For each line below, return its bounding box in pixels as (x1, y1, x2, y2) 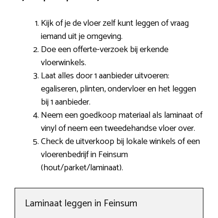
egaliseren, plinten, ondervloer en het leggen (41, 82, 196, 97)
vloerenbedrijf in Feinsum (41, 147, 128, 163)
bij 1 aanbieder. (41, 95, 91, 110)
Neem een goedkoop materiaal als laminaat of (41, 108, 202, 123)
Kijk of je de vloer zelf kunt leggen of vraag (41, 16, 189, 31)
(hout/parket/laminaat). (41, 161, 123, 176)
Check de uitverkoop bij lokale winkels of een (41, 134, 200, 149)
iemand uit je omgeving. (41, 29, 123, 44)
